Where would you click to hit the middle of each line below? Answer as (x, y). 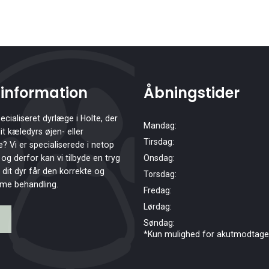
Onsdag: (159, 158)
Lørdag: (158, 207)
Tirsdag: (159, 142)
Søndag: (159, 223)
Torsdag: (160, 174)
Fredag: (158, 191)
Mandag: (160, 126)
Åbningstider (192, 93)
